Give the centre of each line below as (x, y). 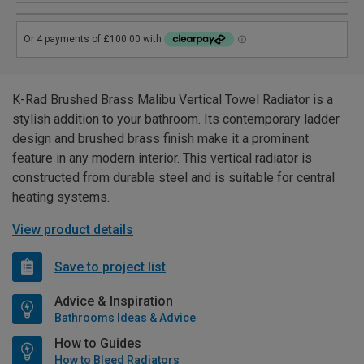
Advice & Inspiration (114, 301)
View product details (73, 230)
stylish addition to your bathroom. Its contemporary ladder (176, 119)
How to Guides (98, 344)
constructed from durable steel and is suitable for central (173, 178)
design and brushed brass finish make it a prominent (160, 139)
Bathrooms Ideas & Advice (125, 318)
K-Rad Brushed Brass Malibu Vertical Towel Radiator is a (173, 100)
